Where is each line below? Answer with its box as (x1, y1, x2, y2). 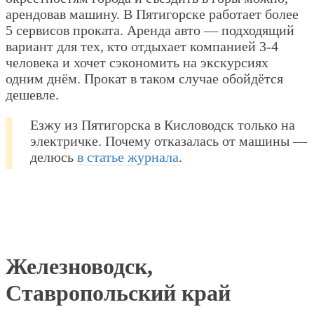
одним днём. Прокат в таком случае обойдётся (6, 70, 283, 86)
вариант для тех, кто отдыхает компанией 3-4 (6, 38, 278, 54)
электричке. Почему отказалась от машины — (30, 132, 307, 149)
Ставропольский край (6, 280, 231, 306)
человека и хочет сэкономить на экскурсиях (6, 54, 268, 70)
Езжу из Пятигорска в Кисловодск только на (30, 116, 295, 132)
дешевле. (6, 86, 59, 102)
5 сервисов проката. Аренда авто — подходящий (6, 22, 294, 38)
